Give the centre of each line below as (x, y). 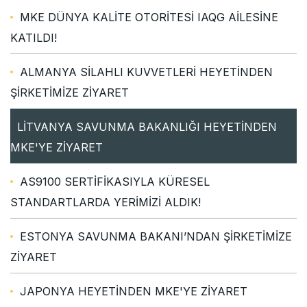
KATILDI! (34, 37)
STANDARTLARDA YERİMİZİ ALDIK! (106, 202)
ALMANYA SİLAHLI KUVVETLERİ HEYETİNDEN (146, 72)
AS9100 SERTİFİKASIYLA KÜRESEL (115, 181)
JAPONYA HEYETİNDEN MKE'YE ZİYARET (134, 291)
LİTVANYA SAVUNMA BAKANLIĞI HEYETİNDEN (147, 126)
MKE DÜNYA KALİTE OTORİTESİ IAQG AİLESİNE (149, 17)
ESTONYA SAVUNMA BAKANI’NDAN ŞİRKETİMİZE (156, 236)
